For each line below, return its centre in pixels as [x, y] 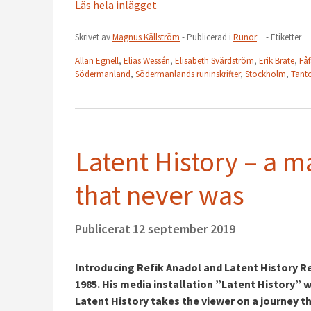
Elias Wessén [147, 60]
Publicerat [103, 228]
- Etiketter [285, 37]
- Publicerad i [207, 37]
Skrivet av [94, 37]
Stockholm [266, 74]
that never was [160, 195]
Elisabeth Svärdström [215, 60]
